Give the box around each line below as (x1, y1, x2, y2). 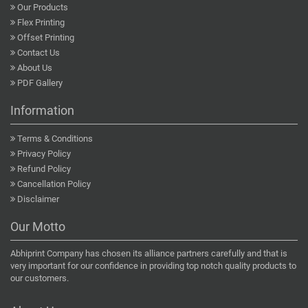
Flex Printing (17, 17, 65, 28)
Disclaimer (17, 194, 59, 205)
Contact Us (17, 47, 60, 58)
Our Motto (10, 219, 65, 234)
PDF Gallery (17, 78, 63, 89)
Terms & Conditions (17, 133, 93, 144)
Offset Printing (17, 32, 74, 43)
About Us (17, 63, 52, 74)
